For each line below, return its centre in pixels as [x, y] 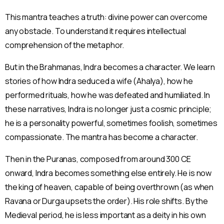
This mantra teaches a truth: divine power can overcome [106, 17]
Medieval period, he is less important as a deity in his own [105, 215]
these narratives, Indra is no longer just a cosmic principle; [108, 109]
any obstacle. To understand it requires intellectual [95, 31]
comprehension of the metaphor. [65, 45]
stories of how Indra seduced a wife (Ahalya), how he [99, 81]
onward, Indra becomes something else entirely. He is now [108, 173]
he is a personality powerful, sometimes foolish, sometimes [111, 123]
